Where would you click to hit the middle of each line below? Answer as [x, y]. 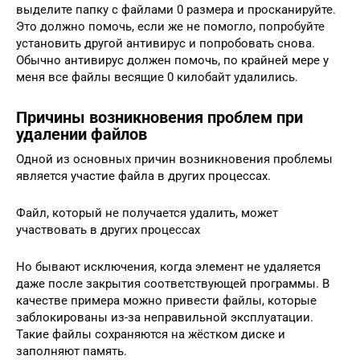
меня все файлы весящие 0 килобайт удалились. [157, 77]
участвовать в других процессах [108, 229]
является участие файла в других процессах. [143, 176]
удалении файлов [82, 135]
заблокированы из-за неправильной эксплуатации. [165, 317]
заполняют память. [72, 351]
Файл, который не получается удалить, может [147, 213]
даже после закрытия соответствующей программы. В [173, 283]
